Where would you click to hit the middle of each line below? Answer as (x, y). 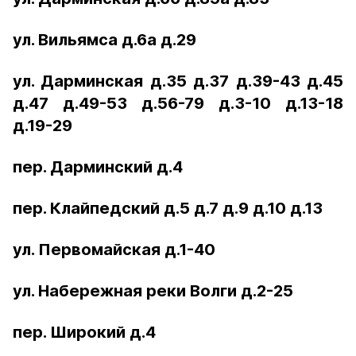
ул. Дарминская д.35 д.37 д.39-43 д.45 (178, 81)
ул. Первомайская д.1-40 (114, 250)
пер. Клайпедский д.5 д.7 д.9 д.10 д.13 (168, 208)
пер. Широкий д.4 (84, 332)
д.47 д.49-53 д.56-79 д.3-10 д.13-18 (178, 103)
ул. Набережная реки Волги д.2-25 (153, 291)
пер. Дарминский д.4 (98, 167)
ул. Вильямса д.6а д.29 (104, 40)
